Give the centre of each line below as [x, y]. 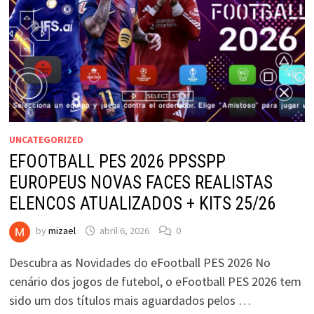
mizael [62, 231]
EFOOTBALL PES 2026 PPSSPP [117, 161]
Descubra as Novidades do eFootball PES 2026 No [139, 262]
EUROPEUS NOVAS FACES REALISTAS [141, 182]
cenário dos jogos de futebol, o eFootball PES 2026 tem [155, 281]
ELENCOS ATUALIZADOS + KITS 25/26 [142, 203]
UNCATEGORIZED [46, 139]
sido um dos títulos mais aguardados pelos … [130, 300]
